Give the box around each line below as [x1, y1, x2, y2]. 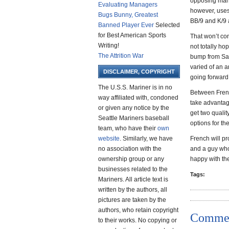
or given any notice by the [98, 104, 169, 111]
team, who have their [98, 125, 157, 132]
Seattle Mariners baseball [98, 114, 169, 122]
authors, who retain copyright [98, 207, 178, 214]
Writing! [98, 42, 119, 49]
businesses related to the [98, 166, 168, 173]
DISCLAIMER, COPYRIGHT [103, 68, 175, 75]
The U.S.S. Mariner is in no [98, 84, 172, 91]
